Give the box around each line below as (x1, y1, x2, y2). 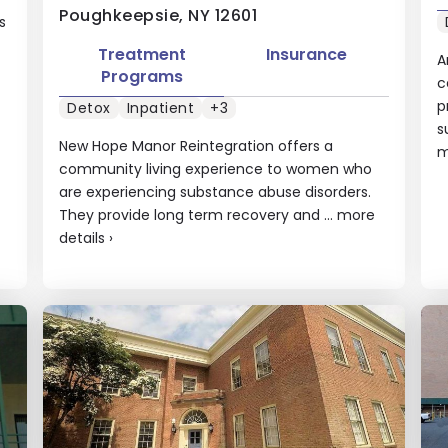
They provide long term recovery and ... (59, 205, 338, 225)
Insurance (265, 42, 347, 66)
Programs (100, 64, 183, 88)
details (59, 228, 106, 248)
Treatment (97, 42, 186, 66)
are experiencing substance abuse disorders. (59, 182, 372, 202)
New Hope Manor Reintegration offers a (59, 136, 334, 156)
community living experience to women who (59, 159, 373, 179)
